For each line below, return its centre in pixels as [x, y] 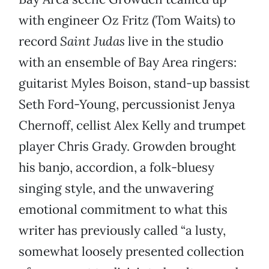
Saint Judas [92, 41]
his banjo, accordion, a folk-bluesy [116, 168]
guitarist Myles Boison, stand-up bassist [134, 83]
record [39, 41]
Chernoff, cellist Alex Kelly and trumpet [132, 125]
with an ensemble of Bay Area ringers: [128, 62]
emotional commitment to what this [123, 210]
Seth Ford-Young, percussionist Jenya [127, 104]
